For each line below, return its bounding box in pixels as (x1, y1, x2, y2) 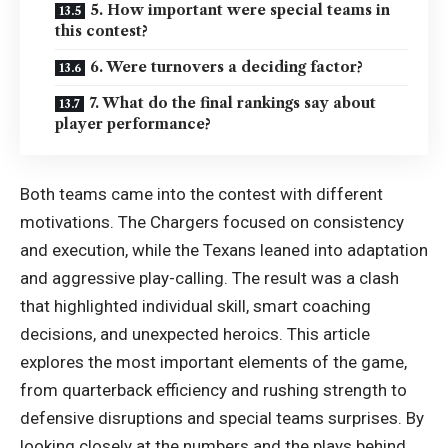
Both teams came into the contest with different (20, 184, 383, 205)
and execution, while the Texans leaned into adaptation (20, 240, 428, 261)
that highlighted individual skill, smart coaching (20, 296, 371, 317)
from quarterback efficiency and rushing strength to (20, 380, 407, 401)
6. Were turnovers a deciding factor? (90, 57, 363, 76)
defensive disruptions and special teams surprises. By (20, 408, 424, 429)
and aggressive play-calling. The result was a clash (20, 268, 399, 289)
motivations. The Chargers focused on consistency (20, 212, 404, 233)
